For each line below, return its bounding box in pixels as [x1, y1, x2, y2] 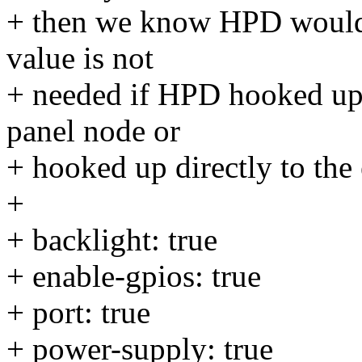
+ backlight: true [6, 222, 217, 258]
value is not [6, 40, 154, 76]
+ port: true [6, 295, 150, 330]
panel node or [6, 113, 180, 149]
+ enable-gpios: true [6, 259, 261, 294]
